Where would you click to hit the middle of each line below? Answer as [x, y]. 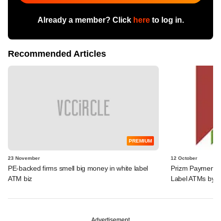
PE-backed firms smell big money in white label [78, 168]
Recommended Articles [57, 54]
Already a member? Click [85, 20]
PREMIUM [140, 141]
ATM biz [20, 178]
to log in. [167, 20]
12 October [184, 158]
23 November [24, 158]
